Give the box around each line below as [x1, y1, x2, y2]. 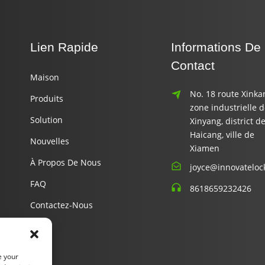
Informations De [170, 40, 261, 54]
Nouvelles [30, 135, 70, 147]
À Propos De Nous [30, 157, 102, 168]
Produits [30, 93, 64, 104]
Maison [30, 72, 60, 83]
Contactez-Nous [30, 199, 93, 211]
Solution [30, 114, 63, 125]
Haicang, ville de [189, 129, 254, 140]
